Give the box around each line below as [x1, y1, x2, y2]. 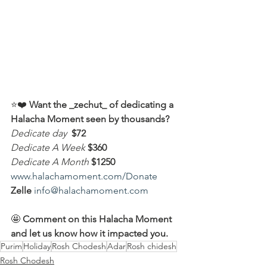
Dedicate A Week [11, 142, 88, 153]
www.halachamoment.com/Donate [11, 170, 157, 182]
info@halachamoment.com [34, 185, 148, 196]
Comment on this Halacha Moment [23, 213, 174, 225]
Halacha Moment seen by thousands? [11, 113, 169, 125]
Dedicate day [11, 128, 67, 139]
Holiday [23, 241, 51, 252]
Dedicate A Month [11, 156, 89, 167]
